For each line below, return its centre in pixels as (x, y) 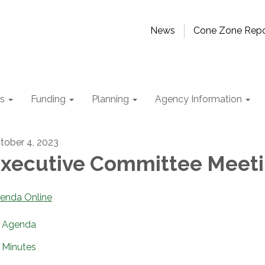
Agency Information (198, 99)
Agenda (19, 224)
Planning (110, 99)
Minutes (19, 247)
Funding (48, 99)
